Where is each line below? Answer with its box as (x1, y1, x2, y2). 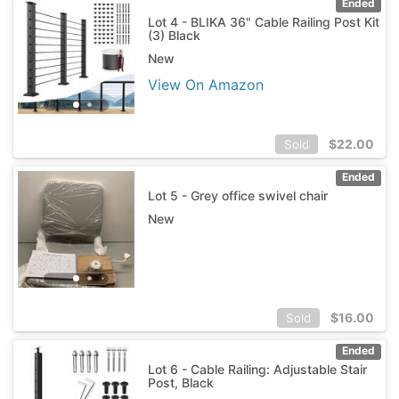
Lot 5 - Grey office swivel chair (147, 187, 328, 203)
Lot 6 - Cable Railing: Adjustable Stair (147, 361, 367, 377)
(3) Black (147, 27, 200, 43)
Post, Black (147, 374, 214, 390)
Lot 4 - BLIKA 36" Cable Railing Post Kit (147, 13, 379, 29)
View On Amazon (147, 75, 264, 94)
